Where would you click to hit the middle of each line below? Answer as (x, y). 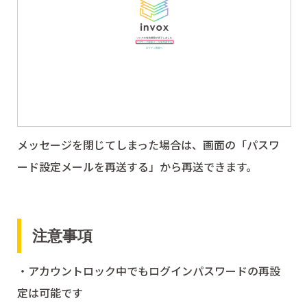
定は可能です (50, 293)
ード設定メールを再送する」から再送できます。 (137, 167)
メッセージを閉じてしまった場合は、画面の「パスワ (148, 145)
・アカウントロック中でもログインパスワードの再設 (148, 271)
